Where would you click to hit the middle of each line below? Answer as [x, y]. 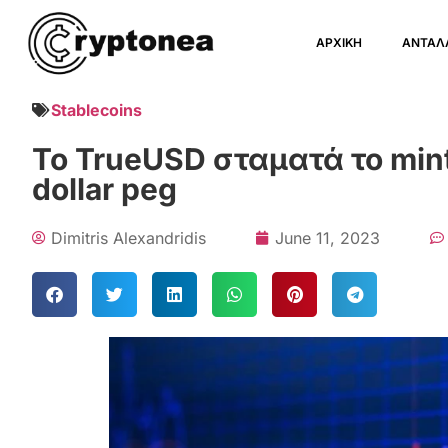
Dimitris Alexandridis [128, 238]
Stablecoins [96, 110]
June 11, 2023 [327, 238]
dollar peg [104, 189]
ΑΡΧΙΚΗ [339, 42]
